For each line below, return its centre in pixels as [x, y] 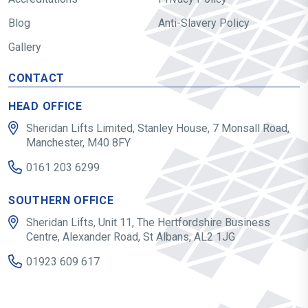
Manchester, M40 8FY [78, 143]
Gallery [25, 47]
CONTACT [36, 78]
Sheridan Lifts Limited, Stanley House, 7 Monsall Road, [158, 128]
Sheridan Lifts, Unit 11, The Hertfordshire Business [148, 222]
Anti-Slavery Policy [204, 23]
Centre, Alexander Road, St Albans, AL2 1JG [131, 237]
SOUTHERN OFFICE [61, 200]
